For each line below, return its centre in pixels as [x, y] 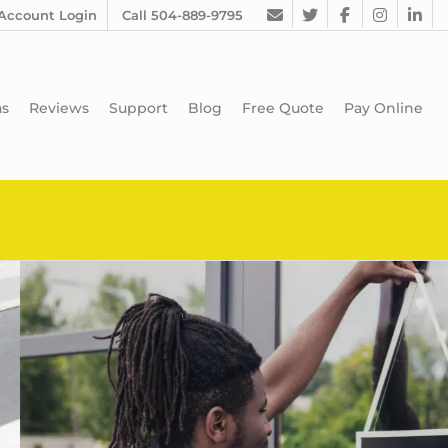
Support [138, 108]
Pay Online [383, 108]
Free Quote [283, 108]
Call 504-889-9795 [182, 15]
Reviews [59, 108]
